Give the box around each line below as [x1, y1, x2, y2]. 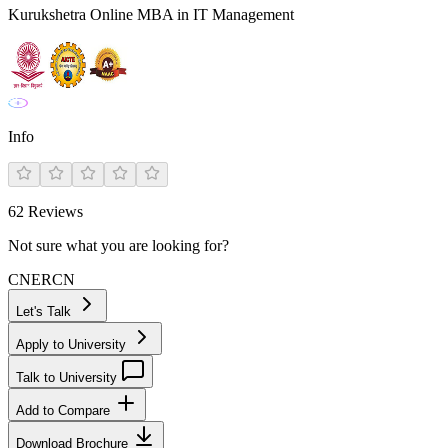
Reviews [24, 203, 83, 220]
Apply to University [16, 337, 130, 352]
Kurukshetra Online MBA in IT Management [8, 6, 294, 23]
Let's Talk [16, 304, 75, 319]
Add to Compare [16, 403, 114, 418]
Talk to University [16, 370, 121, 385]
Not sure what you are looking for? [8, 237, 229, 254]
